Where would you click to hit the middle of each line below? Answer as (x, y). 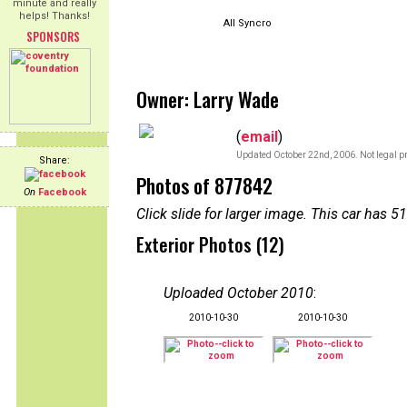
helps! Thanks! (55, 16)
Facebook (62, 192)
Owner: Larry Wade (208, 99)
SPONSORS (53, 36)
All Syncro (248, 23)
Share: (55, 160)
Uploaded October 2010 (238, 293)
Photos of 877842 (204, 185)
